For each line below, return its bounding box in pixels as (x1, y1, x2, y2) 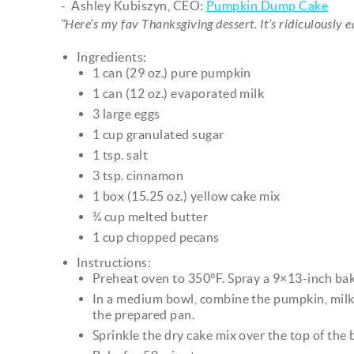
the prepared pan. (92, 307, 195, 322)
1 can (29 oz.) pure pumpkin (92, 65, 251, 80)
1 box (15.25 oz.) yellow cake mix (92, 188, 281, 203)
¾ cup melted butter (92, 209, 209, 224)
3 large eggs (92, 106, 160, 121)
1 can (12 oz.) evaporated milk (92, 85, 265, 100)
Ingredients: (77, 49, 147, 64)
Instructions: (77, 254, 152, 269)
